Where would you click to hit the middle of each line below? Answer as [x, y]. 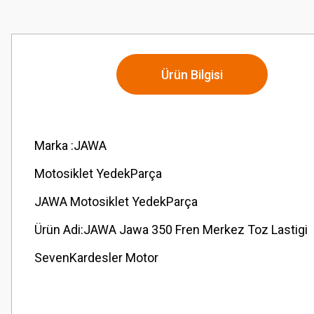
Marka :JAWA [70, 145]
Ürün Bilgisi [192, 74]
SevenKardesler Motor [96, 258]
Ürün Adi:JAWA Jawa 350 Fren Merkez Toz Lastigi [171, 230]
